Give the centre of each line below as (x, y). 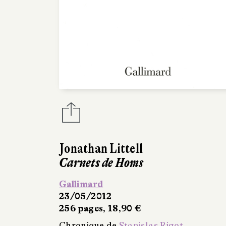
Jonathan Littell (101, 149)
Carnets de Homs (101, 163)
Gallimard (81, 184)
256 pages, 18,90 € (100, 209)
